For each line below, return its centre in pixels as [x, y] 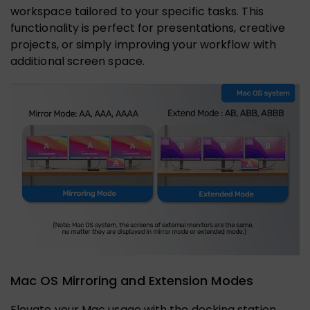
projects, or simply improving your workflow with [143, 45]
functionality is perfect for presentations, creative [148, 28]
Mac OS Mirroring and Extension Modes [132, 281]
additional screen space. [77, 62]
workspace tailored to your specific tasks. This [137, 12]
